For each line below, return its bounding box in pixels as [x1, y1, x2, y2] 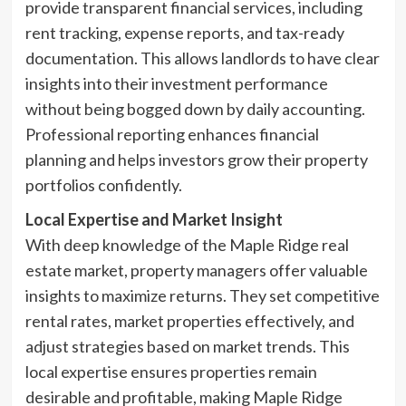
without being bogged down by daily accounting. [24, 99, 365, 119]
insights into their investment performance [24, 73, 328, 93]
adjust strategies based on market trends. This [24, 336, 350, 356]
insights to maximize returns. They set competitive [24, 285, 380, 305]
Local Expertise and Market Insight [24, 209, 283, 229]
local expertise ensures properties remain [24, 362, 317, 382]
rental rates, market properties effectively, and [24, 311, 354, 331]
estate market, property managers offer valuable [24, 260, 368, 280]
